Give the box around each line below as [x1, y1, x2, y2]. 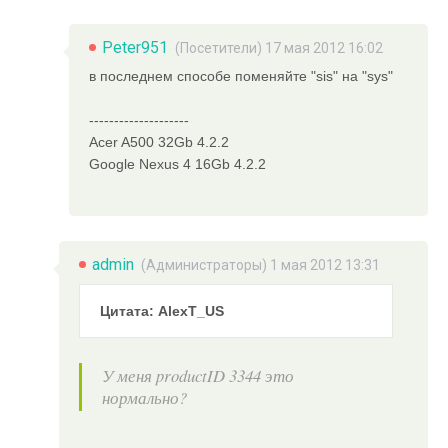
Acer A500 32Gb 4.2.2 [89, 133, 229, 150]
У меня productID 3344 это [102, 363, 295, 387]
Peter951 [102, 37, 168, 57]
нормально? [102, 385, 188, 409]
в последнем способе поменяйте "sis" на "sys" [89, 67, 393, 84]
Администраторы [146, 256, 263, 273]
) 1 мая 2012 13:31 [262, 256, 381, 273]
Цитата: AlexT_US [100, 302, 225, 319]
